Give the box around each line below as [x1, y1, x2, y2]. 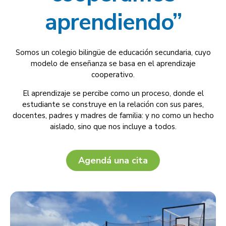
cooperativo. [91, 69, 135, 80]
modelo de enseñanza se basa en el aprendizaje [30, 58, 196, 69]
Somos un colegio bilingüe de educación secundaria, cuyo [15, 47, 211, 58]
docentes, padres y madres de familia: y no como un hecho [12, 110, 214, 121]
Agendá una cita [78, 154, 148, 166]
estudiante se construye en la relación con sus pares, [22, 99, 204, 109]
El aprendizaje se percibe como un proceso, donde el [22, 88, 204, 98]
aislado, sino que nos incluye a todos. [49, 121, 177, 132]
